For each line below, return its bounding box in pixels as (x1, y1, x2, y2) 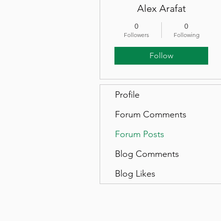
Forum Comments (115, 109, 186, 120)
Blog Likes (115, 168, 155, 179)
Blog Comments (115, 148, 179, 159)
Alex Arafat (137, 2, 186, 14)
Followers (124, 31, 149, 38)
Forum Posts (115, 129, 164, 140)
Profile (115, 89, 140, 100)
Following (173, 31, 199, 38)
